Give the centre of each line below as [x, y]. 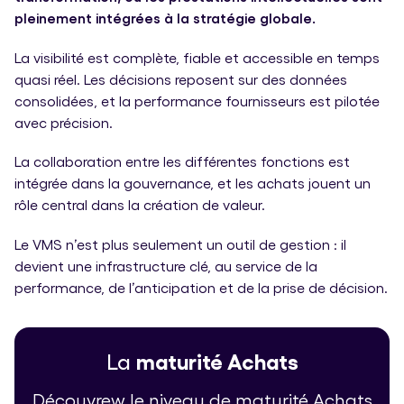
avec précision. [64, 122]
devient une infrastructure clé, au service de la [166, 266]
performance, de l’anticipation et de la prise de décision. [201, 288]
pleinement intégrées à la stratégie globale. [165, 17]
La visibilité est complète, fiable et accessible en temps [197, 57]
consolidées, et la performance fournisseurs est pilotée [197, 100]
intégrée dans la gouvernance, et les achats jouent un [193, 183]
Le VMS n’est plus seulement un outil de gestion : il [180, 244]
